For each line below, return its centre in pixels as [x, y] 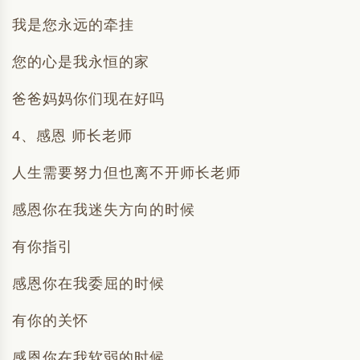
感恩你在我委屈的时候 [88, 284]
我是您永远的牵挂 [73, 25]
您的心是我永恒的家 [81, 62]
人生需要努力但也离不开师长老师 [127, 173]
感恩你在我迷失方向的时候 [104, 210]
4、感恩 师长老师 [72, 136]
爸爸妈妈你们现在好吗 [88, 99]
